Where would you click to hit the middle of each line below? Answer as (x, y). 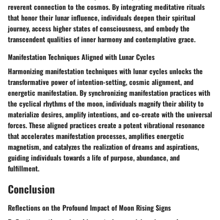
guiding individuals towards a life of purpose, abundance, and (94, 158)
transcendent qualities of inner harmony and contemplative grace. (102, 39)
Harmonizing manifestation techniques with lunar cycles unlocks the (105, 71)
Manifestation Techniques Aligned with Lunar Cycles (81, 57)
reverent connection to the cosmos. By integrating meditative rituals (106, 7)
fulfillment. (24, 168)
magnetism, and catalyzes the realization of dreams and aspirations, (103, 147)
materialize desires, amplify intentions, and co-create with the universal (110, 114)
